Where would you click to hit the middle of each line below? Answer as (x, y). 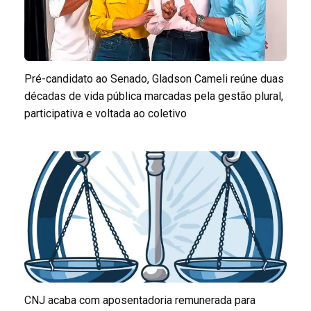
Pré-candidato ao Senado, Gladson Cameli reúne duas (154, 78)
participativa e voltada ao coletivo (106, 113)
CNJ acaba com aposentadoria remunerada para (140, 300)
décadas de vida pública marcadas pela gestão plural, (154, 96)
